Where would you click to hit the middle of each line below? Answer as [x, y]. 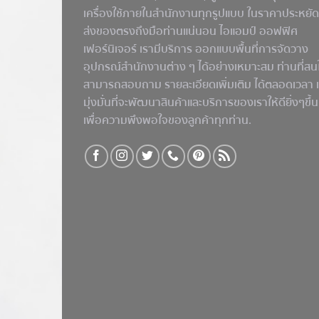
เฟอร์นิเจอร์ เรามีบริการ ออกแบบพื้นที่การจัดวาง [196, 49]
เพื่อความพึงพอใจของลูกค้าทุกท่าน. [167, 120]
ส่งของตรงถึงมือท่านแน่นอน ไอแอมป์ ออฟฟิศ [190, 31]
